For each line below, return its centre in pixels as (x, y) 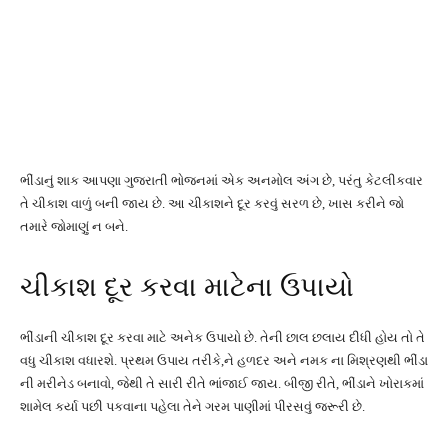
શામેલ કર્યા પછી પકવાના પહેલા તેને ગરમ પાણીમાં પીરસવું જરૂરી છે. (192, 406)
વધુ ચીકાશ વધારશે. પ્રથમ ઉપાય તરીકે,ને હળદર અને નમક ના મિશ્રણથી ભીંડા (224, 360)
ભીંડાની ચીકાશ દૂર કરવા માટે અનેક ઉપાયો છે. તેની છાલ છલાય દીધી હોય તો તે (222, 337)
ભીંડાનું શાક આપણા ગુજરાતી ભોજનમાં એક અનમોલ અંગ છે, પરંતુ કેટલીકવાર (221, 180)
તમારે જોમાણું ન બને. (74, 226)
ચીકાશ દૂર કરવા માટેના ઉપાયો (187, 287)
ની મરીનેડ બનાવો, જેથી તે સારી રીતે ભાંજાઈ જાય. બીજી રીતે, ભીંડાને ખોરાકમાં (222, 383)
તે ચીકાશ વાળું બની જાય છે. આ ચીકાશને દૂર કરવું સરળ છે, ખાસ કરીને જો (212, 203)
